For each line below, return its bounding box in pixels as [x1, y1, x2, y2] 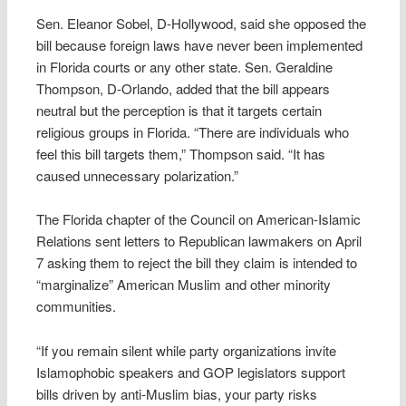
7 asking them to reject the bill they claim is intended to [36, 253, 358, 273]
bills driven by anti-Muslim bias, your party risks [36, 383, 318, 403]
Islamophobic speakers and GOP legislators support [36, 362, 346, 382]
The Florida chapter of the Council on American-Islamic [36, 209, 362, 229]
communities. [36, 296, 117, 316]
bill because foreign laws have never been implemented [36, 34, 363, 54]
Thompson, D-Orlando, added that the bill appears [36, 78, 331, 98]
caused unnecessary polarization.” [36, 165, 239, 185]
